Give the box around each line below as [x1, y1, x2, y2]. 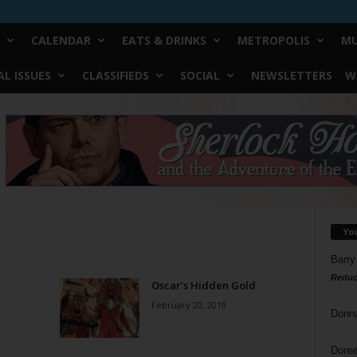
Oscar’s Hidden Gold [151, 278, 256, 292]
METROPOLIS [237, 33, 310, 48]
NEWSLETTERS [250, 68, 332, 83]
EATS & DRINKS [121, 33, 206, 48]
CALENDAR [30, 33, 91, 48]
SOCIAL [179, 68, 220, 83]
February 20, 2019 [151, 299, 226, 311]
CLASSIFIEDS [81, 68, 149, 83]
